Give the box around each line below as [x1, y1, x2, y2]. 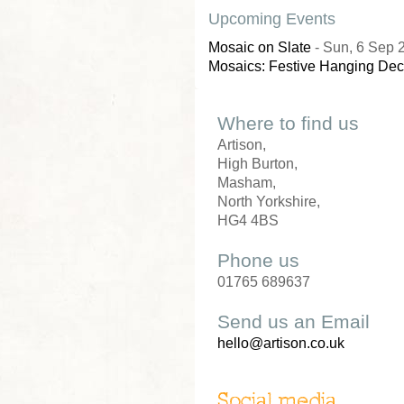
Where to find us [217, 113, 359, 133]
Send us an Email [217, 311, 370, 332]
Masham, [217, 175, 276, 190]
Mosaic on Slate [208, 40, 311, 55]
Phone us [217, 250, 299, 271]
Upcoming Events [208, 10, 335, 28]
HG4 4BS [217, 213, 279, 228]
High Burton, [217, 156, 298, 171]
